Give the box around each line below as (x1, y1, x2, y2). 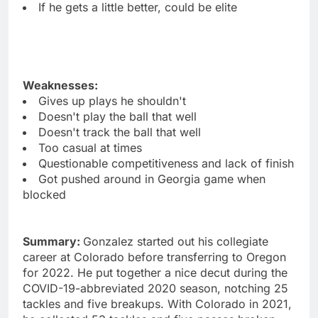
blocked (23, 187, 66, 202)
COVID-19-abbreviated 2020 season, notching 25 (23, 280, 288, 295)
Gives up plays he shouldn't (38, 93, 186, 108)
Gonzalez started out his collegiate (83, 234, 268, 248)
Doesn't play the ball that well (38, 109, 197, 124)
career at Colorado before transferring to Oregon (23, 249, 286, 264)
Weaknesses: (23, 77, 98, 92)
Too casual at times (38, 140, 142, 155)
